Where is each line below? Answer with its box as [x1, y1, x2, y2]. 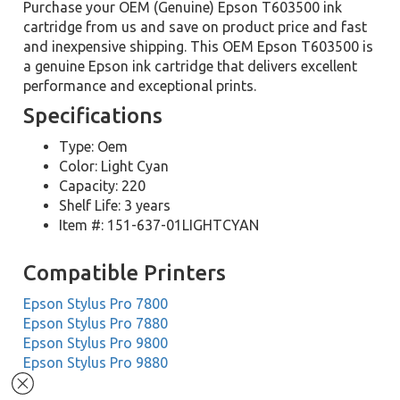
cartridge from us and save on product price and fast [23, 19, 368, 35]
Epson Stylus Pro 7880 [23, 315, 169, 331]
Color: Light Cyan [59, 158, 170, 174]
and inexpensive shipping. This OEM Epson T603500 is [23, 38, 374, 54]
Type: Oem [59, 138, 129, 154]
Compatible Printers [23, 261, 227, 285]
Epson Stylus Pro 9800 [23, 335, 169, 351]
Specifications [23, 104, 163, 128]
